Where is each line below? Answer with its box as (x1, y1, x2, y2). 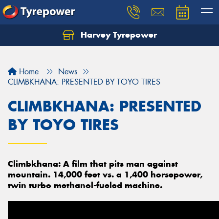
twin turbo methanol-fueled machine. (8, 180, 165, 191)
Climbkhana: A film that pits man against (8, 158, 178, 169)
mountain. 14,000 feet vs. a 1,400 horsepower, (8, 169, 202, 180)
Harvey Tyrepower (78, 29, 157, 40)
